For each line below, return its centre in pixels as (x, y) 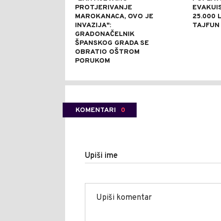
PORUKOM (92, 61)
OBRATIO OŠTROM (107, 52)
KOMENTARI (96, 110)
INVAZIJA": (93, 25)
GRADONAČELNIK (105, 34)
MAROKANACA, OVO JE (114, 16)
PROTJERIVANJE (104, 7)
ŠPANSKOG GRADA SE (112, 43)
